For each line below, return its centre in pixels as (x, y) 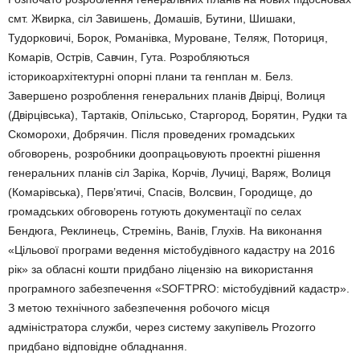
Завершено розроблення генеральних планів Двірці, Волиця (167, 96)
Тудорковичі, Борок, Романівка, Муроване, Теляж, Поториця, (168, 38)
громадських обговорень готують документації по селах (155, 211)
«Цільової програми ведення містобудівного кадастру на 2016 (172, 250)
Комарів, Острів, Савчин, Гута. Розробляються (129, 57)
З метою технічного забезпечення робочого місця (139, 308)
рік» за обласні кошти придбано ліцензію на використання (161, 269)
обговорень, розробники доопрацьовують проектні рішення (164, 153)
